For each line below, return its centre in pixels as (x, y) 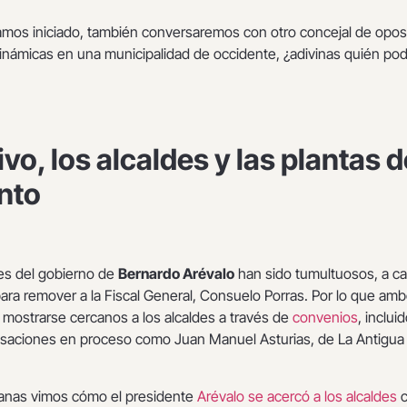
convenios (325, 318)
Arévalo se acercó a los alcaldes (297, 396)
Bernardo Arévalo (176, 274)
